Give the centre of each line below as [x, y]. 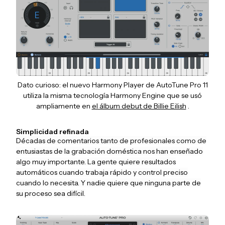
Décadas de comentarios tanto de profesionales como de [111, 140]
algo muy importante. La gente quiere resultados [96, 161]
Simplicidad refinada [52, 131]
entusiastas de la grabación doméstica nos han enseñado [109, 151]
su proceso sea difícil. [51, 193]
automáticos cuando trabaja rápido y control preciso [102, 172]
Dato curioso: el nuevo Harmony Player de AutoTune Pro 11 [113, 85]
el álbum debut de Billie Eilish [139, 106]
